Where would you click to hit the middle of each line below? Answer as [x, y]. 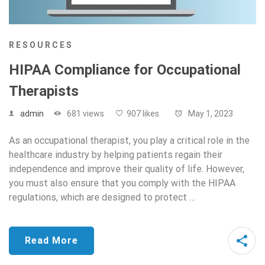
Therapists [44, 91]
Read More [51, 241]
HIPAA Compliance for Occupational [125, 70]
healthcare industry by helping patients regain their [116, 155]
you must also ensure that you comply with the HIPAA [122, 183]
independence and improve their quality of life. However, [127, 169]
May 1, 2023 [210, 114]
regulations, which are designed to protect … [102, 198]
